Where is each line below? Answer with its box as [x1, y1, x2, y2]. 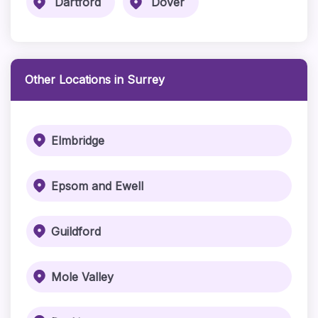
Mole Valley [50, 270, 114, 284]
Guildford [50, 224, 101, 238]
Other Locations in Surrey [24, 72, 165, 87]
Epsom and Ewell [50, 179, 143, 193]
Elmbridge [50, 133, 104, 148]
